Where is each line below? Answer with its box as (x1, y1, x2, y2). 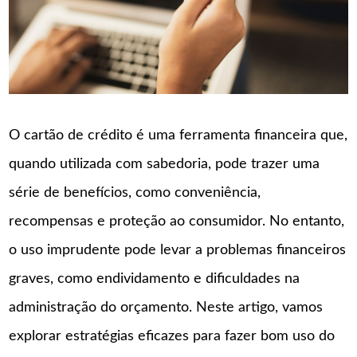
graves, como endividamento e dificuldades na (9, 272, 300, 287)
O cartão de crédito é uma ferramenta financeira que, (9, 128, 348, 143)
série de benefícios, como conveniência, (9, 186, 261, 201)
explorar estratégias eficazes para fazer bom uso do (9, 329, 335, 344)
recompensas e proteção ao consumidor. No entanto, (9, 214, 345, 229)
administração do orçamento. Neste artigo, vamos (9, 300, 324, 316)
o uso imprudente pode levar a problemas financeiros (9, 243, 347, 258)
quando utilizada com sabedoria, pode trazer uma (9, 157, 320, 172)
